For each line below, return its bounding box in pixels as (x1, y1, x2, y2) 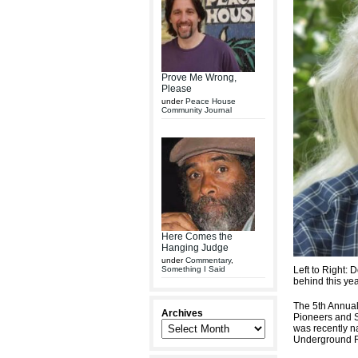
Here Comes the (161, 231, 233, 242)
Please (161, 83, 192, 94)
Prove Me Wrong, (161, 72, 237, 83)
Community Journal (161, 105, 232, 114)
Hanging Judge (161, 242, 229, 253)
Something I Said (161, 265, 225, 273)
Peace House (185, 97, 236, 105)
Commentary (185, 256, 231, 265)
